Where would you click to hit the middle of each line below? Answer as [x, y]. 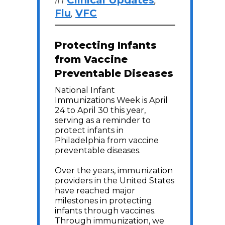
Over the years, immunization [114, 171]
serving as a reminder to [103, 120]
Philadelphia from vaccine [107, 140]
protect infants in [89, 130]
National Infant [85, 90]
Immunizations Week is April [111, 100]
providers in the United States [115, 181]
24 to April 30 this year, [100, 110]
